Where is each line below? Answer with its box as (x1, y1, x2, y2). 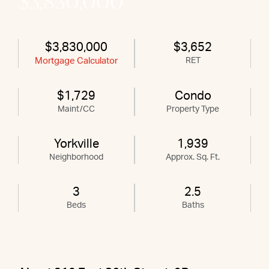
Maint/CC (58, 105, 95, 114)
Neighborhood (49, 153, 103, 162)
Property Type (166, 105, 219, 114)
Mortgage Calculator (35, 56, 118, 66)
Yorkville (53, 138, 99, 151)
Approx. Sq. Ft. (166, 153, 220, 162)
